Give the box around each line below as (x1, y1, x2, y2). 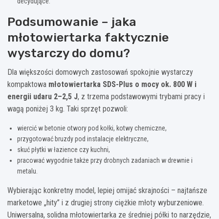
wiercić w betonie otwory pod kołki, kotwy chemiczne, (17, 124, 167, 132)
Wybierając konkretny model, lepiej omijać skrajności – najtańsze (7, 185, 207, 195)
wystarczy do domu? (7, 45, 130, 60)
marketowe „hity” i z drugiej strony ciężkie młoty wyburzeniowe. (7, 197, 204, 207)
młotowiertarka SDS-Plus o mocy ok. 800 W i (48, 79, 197, 89)
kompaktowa (7, 79, 48, 89)
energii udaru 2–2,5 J (7, 91, 78, 101)
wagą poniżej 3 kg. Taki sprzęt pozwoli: (7, 104, 128, 113)
